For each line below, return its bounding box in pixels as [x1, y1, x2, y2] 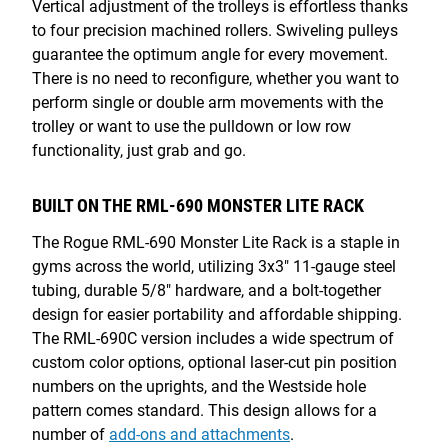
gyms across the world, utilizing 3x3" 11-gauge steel [32, 256, 396, 276]
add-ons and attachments [109, 424, 290, 444]
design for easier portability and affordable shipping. [32, 304, 402, 324]
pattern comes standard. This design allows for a [32, 400, 377, 420]
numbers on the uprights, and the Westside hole [32, 376, 366, 396]
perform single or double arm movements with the [32, 92, 383, 112]
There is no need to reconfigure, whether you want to [32, 68, 399, 88]
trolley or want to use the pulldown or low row [32, 116, 351, 136]
